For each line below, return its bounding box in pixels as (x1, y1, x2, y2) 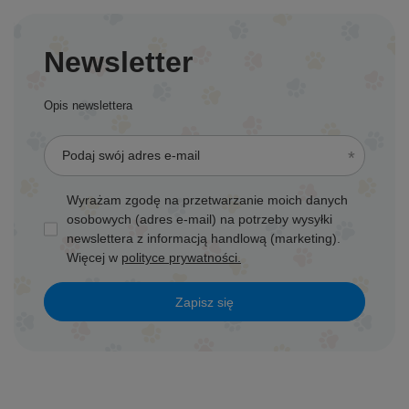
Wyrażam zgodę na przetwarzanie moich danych (67, 193, 348, 208)
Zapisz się (175, 294, 234, 309)
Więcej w (67, 250, 121, 266)
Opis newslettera (44, 99, 132, 113)
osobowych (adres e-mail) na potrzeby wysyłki (67, 212, 332, 227)
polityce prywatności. (121, 250, 241, 266)
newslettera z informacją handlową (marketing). (67, 231, 341, 246)
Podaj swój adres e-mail (62, 148, 200, 163)
